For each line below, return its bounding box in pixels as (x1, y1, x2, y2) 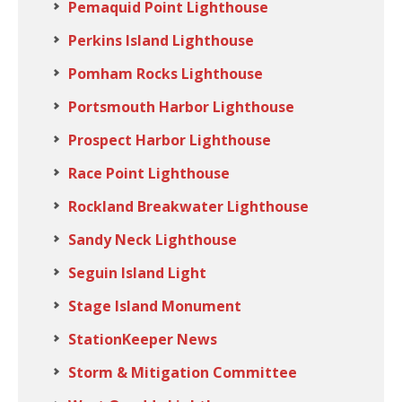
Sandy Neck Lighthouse (68, 230, 237, 249)
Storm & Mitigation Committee (68, 363, 297, 382)
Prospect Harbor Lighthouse (68, 130, 271, 150)
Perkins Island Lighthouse (68, 31, 254, 50)
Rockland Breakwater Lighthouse (68, 197, 309, 216)
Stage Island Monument (68, 296, 241, 316)
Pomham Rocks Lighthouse (68, 64, 263, 83)
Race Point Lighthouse (68, 163, 230, 183)
